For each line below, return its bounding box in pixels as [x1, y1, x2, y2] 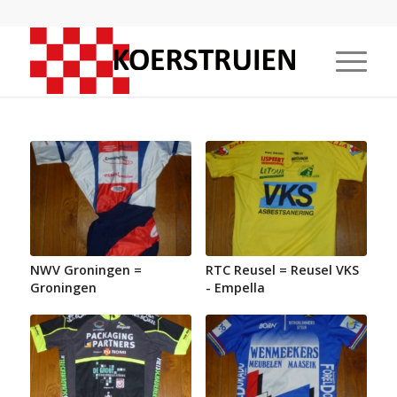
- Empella [205, 279, 265, 297]
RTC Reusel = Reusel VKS [205, 261, 359, 279]
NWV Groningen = [29, 261, 142, 279]
